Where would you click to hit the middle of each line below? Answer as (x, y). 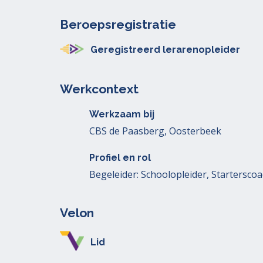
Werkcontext (99, 89)
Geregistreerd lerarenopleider (165, 50)
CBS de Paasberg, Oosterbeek (155, 131)
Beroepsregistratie (118, 24)
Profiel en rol (120, 158)
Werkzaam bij (122, 114)
